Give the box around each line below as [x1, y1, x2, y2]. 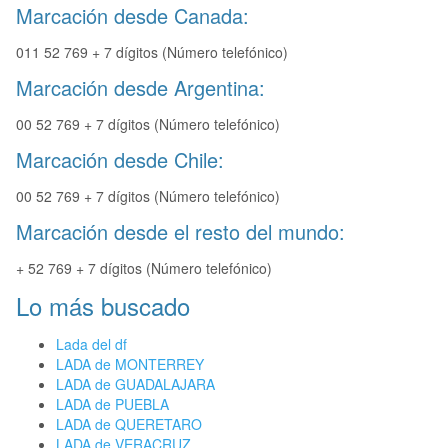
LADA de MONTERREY [56, 354, 204, 375]
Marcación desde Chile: [16, 145, 224, 175]
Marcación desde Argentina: [16, 73, 265, 103]
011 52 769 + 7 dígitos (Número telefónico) [16, 42, 288, 63]
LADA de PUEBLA [56, 394, 169, 415]
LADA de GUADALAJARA [56, 374, 215, 395]
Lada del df [56, 334, 127, 355]
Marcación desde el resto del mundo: [16, 217, 345, 247]
